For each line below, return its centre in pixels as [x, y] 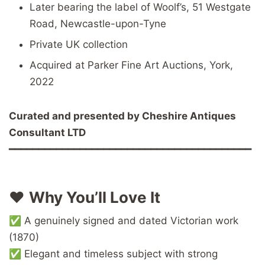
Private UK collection [79, 44]
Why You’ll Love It [95, 197]
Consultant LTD [47, 132]
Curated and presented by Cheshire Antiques [122, 116]
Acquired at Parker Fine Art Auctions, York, [131, 65]
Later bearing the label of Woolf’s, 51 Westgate [140, 7]
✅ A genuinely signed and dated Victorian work [124, 220]
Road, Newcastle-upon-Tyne [98, 24]
